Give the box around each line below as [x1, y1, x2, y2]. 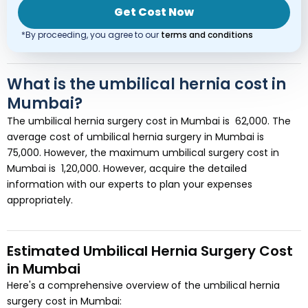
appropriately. [7, 193, 73, 207]
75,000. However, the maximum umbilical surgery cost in [7, 146, 279, 159]
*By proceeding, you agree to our [21, 29, 159, 41]
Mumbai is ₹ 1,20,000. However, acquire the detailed [7, 162, 247, 175]
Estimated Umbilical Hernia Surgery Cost [7, 241, 293, 261]
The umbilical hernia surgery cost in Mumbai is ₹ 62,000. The [7, 114, 291, 128]
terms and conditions [161, 29, 253, 41]
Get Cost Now [114, 4, 194, 20]
